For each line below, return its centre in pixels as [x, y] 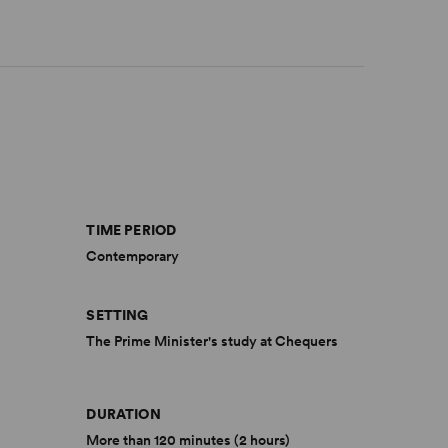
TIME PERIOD [131, 230]
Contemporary [133, 256]
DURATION [123, 414]
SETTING [117, 315]
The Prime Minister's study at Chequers [212, 341]
